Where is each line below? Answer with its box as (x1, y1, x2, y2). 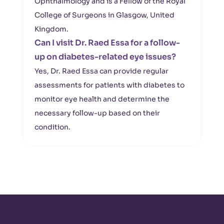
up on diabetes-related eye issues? (34, 51, 176, 62)
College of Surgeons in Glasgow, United (34, 10, 174, 19)
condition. (34, 122, 70, 131)
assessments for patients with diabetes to (34, 80, 184, 89)
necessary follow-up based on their (34, 108, 160, 117)
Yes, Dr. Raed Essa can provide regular (34, 66, 168, 75)
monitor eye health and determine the (34, 94, 169, 103)
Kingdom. (34, 24, 68, 33)
